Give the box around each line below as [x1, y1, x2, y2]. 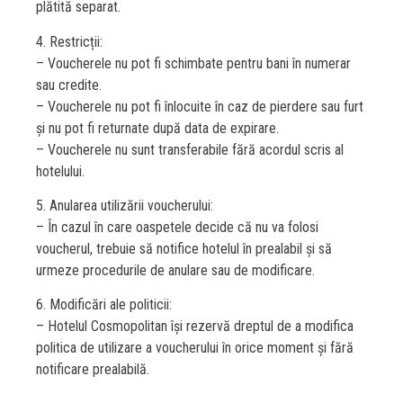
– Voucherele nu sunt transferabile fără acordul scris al [36, 140, 344, 158]
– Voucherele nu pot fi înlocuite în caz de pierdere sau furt [36, 97, 363, 115]
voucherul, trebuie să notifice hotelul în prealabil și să [36, 239, 332, 257]
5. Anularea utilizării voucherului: [36, 196, 213, 214]
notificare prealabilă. [36, 361, 149, 379]
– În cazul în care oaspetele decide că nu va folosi [36, 218, 318, 236]
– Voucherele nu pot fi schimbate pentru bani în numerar [36, 54, 351, 72]
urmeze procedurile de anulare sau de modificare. [36, 261, 315, 279]
